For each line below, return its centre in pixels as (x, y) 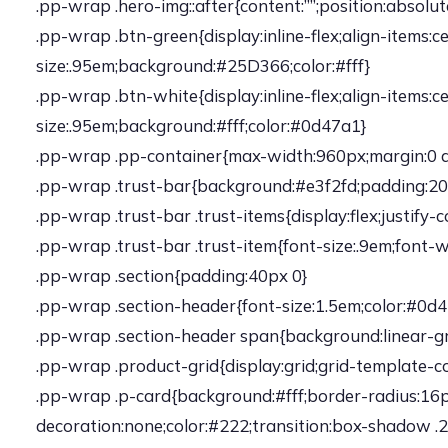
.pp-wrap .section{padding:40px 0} (171, 275)
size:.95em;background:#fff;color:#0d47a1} (201, 125)
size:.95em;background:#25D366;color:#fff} (203, 65)
